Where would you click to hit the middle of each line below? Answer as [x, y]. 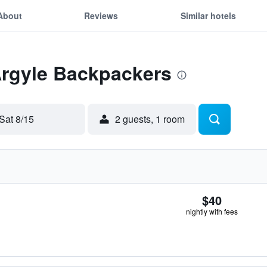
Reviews [101, 15]
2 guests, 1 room [150, 119]
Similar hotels [208, 15]
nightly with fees [212, 211]
